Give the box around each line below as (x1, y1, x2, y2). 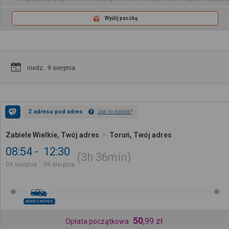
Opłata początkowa (65, 217, 129, 225)
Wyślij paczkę (105, 15, 138, 21)
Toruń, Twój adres (109, 130, 172, 139)
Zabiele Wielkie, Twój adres (6, 130, 99, 139)
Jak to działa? (98, 108, 132, 115)
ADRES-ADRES (26, 199, 53, 204)
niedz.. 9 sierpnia (27, 64, 75, 72)
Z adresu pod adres (28, 108, 83, 115)
